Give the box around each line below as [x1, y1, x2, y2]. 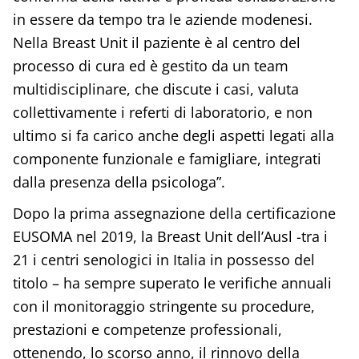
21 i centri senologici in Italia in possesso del [12, 250, 315, 270]
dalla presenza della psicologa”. [12, 172, 225, 192]
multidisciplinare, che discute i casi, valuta [12, 79, 299, 99]
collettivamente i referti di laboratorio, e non [12, 103, 313, 123]
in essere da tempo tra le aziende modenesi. [12, 10, 313, 30]
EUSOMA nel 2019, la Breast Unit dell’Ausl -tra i [12, 227, 328, 247]
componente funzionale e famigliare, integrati [12, 149, 321, 169]
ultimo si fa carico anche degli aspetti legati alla [12, 126, 334, 146]
